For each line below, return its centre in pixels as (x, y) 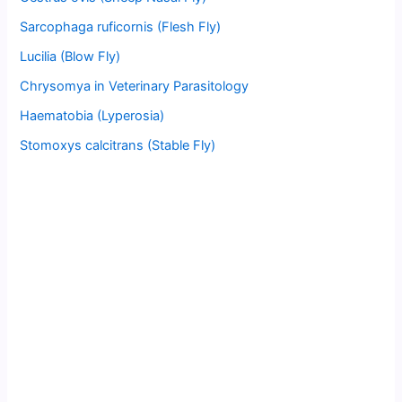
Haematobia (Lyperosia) (92, 116)
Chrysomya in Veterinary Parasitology (135, 87)
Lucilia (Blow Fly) (70, 57)
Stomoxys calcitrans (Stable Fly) (118, 146)
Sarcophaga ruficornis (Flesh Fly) (121, 27)
